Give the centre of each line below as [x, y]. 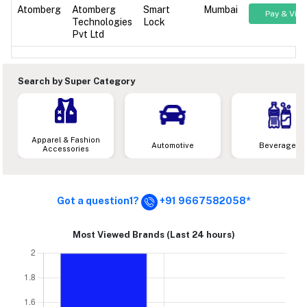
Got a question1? [99, 201]
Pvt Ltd [88, 34]
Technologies [102, 22]
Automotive [173, 145]
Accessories [66, 148]
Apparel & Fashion [66, 139]
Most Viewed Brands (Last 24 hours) [153, 234]
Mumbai [221, 9]
